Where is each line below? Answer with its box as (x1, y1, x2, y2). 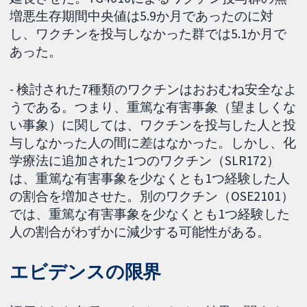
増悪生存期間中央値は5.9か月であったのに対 (10, 8, 274, 25)
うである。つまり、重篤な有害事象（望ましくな (10, 99, 297, 116)
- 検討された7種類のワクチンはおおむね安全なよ (10, 81, 297, 98)
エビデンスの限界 (10, 260, 162, 283)
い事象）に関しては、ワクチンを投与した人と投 (10, 116, 297, 134)
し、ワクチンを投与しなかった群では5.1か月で (10, 25, 287, 42)
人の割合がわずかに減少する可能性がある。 (10, 223, 271, 241)
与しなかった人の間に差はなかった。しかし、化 (10, 134, 297, 151)
